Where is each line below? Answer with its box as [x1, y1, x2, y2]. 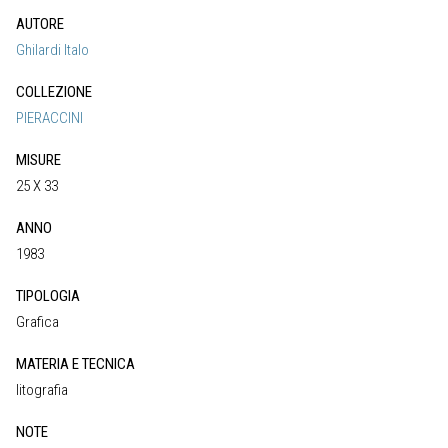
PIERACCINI [16, 109, 83, 128]
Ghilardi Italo [16, 41, 89, 60]
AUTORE [16, 15, 64, 34]
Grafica [16, 313, 59, 332]
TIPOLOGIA [16, 287, 80, 306]
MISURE [16, 151, 61, 170]
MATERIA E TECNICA [16, 355, 135, 374]
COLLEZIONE [16, 83, 92, 102]
